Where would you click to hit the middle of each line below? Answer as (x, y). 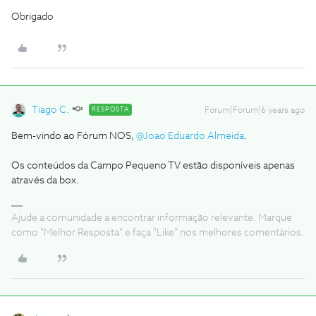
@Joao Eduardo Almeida (190, 136)
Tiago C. (50, 110)
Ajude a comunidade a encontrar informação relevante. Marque (152, 218)
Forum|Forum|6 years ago (255, 111)
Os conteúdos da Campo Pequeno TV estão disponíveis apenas (153, 166)
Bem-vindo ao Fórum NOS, (74, 136)
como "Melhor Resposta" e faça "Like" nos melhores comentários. (158, 233)
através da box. (45, 181)
